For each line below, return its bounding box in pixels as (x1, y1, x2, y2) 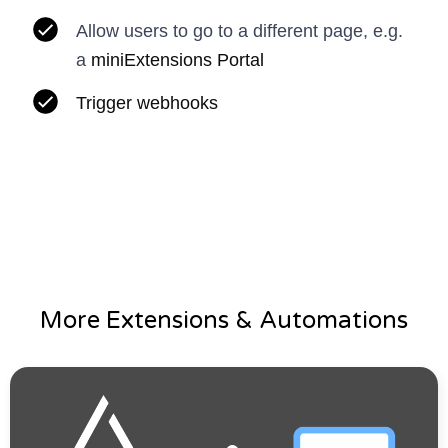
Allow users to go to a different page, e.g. (75, 20, 403, 41)
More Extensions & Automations (40, 306, 408, 335)
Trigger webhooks (75, 92, 218, 113)
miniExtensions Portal (90, 50, 264, 70)
